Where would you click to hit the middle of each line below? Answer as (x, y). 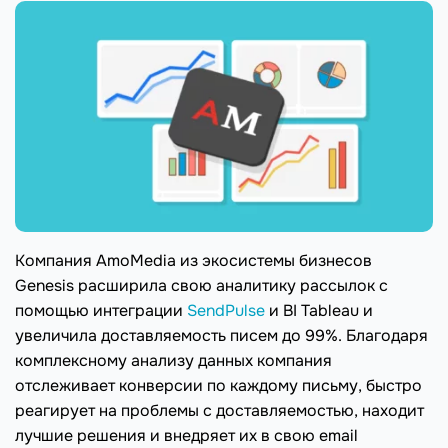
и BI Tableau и (319, 311)
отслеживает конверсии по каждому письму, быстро (218, 386)
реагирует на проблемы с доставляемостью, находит (219, 411)
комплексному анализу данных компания (173, 361)
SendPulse (226, 311)
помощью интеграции (101, 311)
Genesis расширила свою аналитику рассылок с (201, 286)
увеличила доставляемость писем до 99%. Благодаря (221, 336)
